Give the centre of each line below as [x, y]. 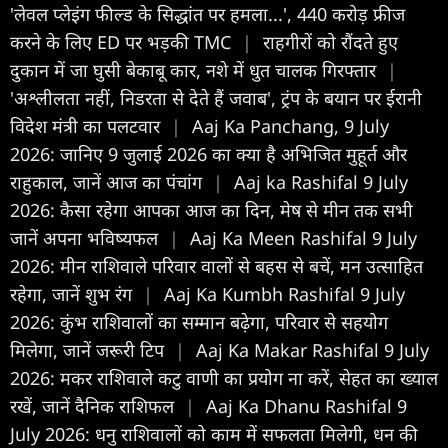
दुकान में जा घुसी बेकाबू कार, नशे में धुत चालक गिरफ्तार [195, 69]
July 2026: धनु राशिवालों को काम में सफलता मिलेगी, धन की [214, 433]
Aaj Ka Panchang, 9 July [290, 125]
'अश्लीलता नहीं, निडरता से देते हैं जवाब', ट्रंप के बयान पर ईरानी [216, 97]
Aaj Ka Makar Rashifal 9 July [312, 349]
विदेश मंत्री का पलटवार [87, 125]
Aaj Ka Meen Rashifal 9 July [303, 237]
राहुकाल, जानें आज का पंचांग [108, 181]
